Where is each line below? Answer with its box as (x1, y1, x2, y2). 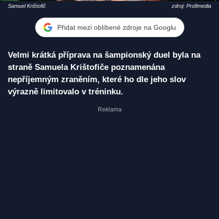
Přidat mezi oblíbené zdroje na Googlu (57, 23, 176, 31)
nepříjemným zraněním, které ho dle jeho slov (8, 75, 186, 85)
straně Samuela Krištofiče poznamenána (8, 63, 165, 72)
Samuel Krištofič (8, 3, 46, 9)
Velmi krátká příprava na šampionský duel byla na (8, 50, 200, 60)
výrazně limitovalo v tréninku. (8, 87, 123, 97)
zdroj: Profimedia (172, 3, 211, 9)
